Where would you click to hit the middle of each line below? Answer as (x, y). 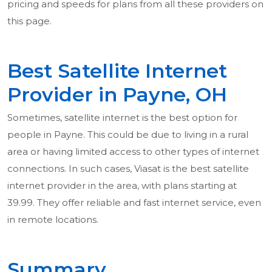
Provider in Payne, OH (117, 95)
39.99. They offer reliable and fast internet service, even (134, 203)
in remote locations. (53, 220)
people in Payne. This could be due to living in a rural (128, 135)
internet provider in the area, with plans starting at (122, 186)
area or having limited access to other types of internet (133, 152)
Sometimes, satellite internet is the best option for (122, 118)
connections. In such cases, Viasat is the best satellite (128, 169)
